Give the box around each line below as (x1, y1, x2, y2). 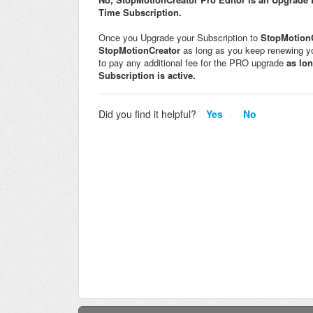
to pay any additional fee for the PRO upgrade (99, 56, 286, 70)
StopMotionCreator (99, 43, 180, 57)
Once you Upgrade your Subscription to (99, 31, 261, 45)
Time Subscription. (99, 6, 182, 20)
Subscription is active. (99, 68, 196, 82)
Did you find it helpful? (99, 106, 196, 121)
